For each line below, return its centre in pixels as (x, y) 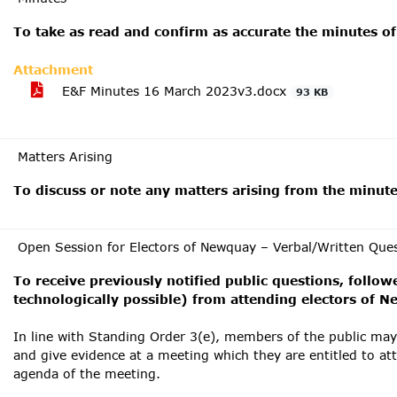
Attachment (53, 70)
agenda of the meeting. (87, 374)
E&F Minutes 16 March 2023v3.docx (174, 91)
